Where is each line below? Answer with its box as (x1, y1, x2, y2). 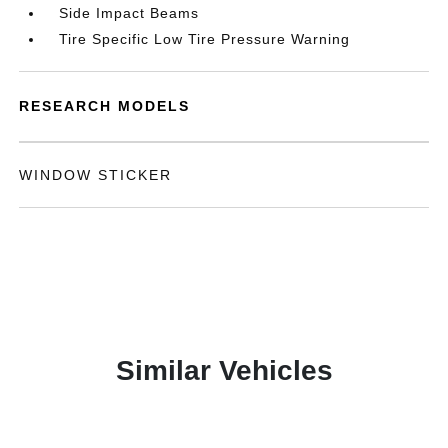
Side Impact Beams (59, 5, 200, 21)
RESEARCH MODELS (19, 98, 191, 114)
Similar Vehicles (115, 355, 333, 386)
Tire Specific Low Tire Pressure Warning (59, 31, 351, 47)
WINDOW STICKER (19, 167, 173, 183)
